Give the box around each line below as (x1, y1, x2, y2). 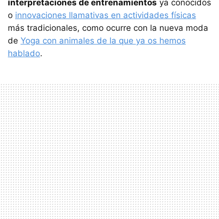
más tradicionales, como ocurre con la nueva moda (8, 22, 208, 33)
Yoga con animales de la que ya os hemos (21, 35, 186, 45)
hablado (8, 48, 40, 58)
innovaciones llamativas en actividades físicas (15, 10, 196, 20)
